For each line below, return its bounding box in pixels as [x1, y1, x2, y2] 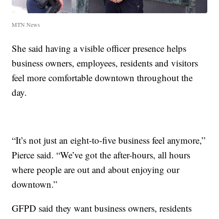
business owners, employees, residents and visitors [12, 57, 198, 69]
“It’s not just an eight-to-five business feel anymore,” [12, 134, 206, 147]
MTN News [12, 21, 41, 29]
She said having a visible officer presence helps [12, 42, 187, 55]
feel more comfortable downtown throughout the [12, 71, 193, 84]
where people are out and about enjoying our [12, 163, 180, 176]
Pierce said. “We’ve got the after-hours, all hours [12, 149, 191, 161]
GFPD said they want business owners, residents [12, 202, 192, 215]
